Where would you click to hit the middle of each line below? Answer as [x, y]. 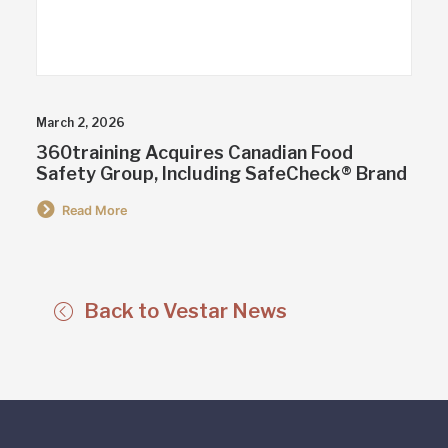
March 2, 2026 [80, 122]
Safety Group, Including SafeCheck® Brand [221, 173]
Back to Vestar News [185, 311]
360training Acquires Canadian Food [194, 152]
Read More [94, 209]
